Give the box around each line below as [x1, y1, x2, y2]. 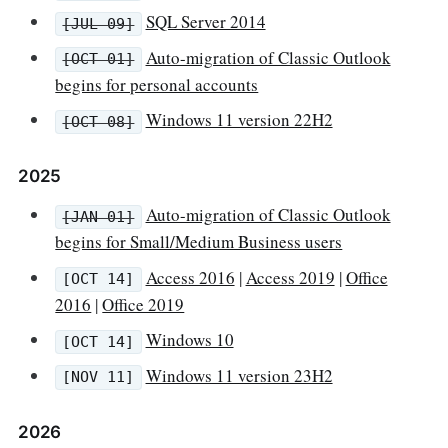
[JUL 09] [62, 14, 135, 33]
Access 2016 [145, 265, 235, 289]
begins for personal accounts [55, 72, 259, 96]
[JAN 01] [62, 207, 135, 226]
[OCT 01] [62, 50, 135, 69]
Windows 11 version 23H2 [145, 363, 333, 387]
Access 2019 [245, 265, 335, 289]
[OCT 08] [62, 112, 135, 131]
